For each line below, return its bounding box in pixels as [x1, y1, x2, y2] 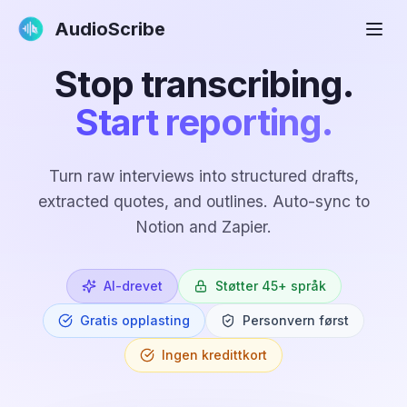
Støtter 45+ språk [214, 278, 326, 293]
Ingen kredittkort [162, 347, 267, 362]
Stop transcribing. [55, 62, 352, 106]
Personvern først [243, 313, 349, 328]
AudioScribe [55, 18, 165, 40]
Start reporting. [74, 100, 333, 144]
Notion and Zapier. [135, 217, 272, 236]
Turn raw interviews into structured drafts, [48, 166, 359, 185]
